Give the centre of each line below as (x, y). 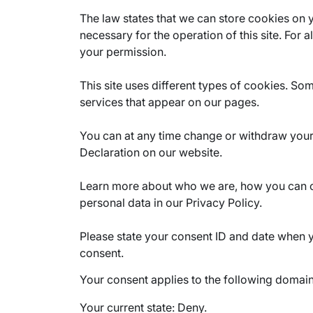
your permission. (123, 52)
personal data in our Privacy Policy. (171, 203)
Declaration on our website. (151, 152)
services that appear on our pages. (169, 102)
